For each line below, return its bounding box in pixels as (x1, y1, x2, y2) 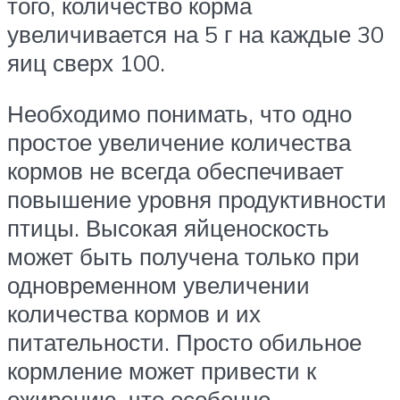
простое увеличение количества (7, 128, 351, 157)
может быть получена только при (7, 242, 360, 271)
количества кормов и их (7, 299, 261, 329)
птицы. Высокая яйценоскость (7, 213, 329, 243)
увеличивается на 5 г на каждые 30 (7, 19, 384, 48)
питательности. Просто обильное (7, 328, 362, 357)
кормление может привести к (7, 356, 316, 386)
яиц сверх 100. (7, 47, 165, 77)
